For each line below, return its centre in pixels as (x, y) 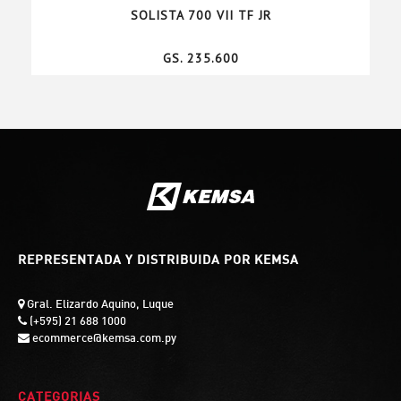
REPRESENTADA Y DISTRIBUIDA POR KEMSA (158, 261)
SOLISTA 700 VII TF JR (200, 16)
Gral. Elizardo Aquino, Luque (99, 306)
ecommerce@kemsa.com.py (103, 340)
